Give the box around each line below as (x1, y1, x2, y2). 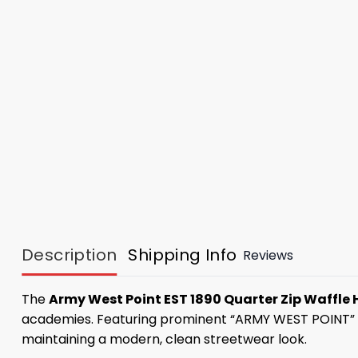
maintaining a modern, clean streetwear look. (22, 330, 307, 349)
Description (22, 244, 117, 267)
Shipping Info (128, 244, 237, 267)
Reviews (242, 245, 293, 265)
